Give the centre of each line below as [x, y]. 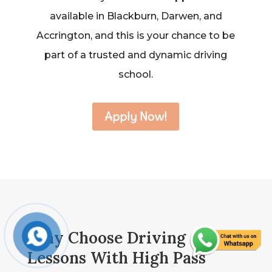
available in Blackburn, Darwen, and [136, 16]
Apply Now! [136, 116]
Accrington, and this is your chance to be [136, 35]
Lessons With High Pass [116, 257]
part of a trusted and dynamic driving [136, 55]
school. [136, 74]
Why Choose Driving [106, 237]
